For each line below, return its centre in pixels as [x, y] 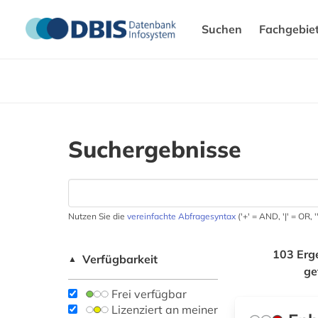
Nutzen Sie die [98, 216]
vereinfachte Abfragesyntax [181, 216]
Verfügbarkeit [120, 259]
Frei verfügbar [148, 294]
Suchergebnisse [155, 149]
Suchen [222, 29]
